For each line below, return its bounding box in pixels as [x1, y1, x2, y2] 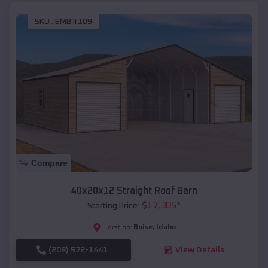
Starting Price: [87, 201, 139, 210]
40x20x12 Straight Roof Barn [71, 185, 197, 196]
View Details [175, 245, 224, 254]
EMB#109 [55, 17, 92, 26]
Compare [31, 157, 68, 167]
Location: [103, 224, 132, 230]
